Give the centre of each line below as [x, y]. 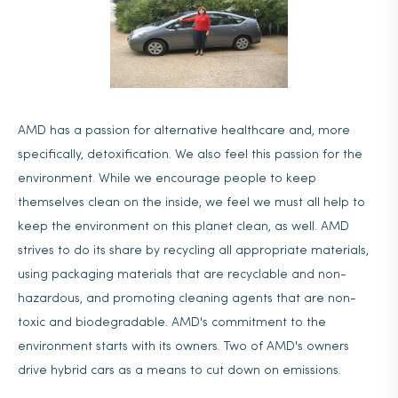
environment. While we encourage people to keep [167, 179]
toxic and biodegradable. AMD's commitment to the [172, 323]
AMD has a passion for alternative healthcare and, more [184, 131]
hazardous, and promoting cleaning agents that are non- [187, 299]
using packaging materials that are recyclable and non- [182, 275]
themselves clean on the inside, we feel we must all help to [191, 203]
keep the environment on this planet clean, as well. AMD [183, 227]
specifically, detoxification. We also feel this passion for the [190, 155]
